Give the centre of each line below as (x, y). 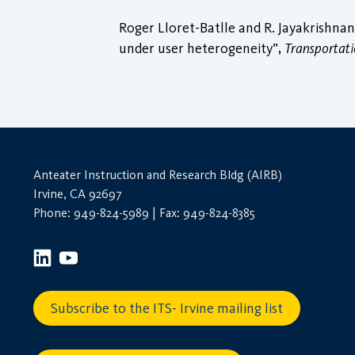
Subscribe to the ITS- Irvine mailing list (167, 309)
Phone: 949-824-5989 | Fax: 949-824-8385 (144, 213)
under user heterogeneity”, (202, 49)
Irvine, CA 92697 (78, 194)
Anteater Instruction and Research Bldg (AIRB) (158, 175)
